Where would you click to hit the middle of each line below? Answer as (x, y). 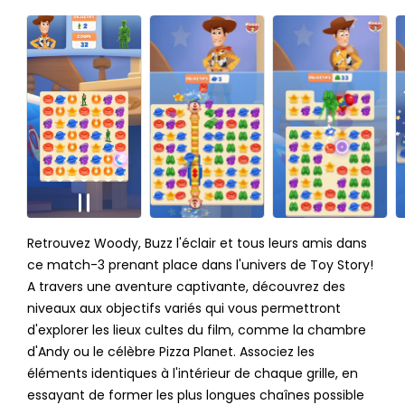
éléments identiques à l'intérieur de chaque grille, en (192, 374)
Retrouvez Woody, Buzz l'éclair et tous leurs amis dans (197, 244)
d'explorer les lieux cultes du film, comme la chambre (196, 330)
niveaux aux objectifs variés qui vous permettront (184, 309)
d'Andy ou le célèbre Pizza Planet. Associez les (170, 352)
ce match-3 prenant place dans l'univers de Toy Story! (200, 265)
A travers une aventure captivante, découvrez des (186, 287)
